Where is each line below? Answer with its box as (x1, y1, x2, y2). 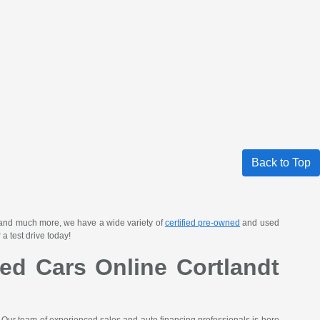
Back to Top (251, 156, 311, 169)
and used (240, 218, 279, 229)
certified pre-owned (164, 218, 241, 229)
